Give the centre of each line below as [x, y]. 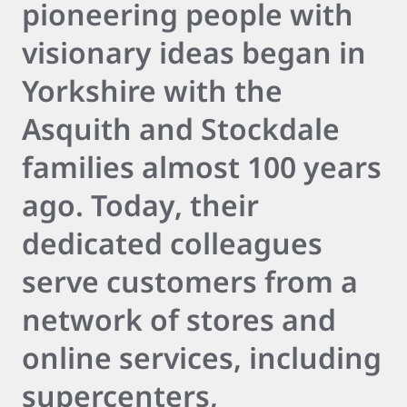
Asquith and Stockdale [181, 129]
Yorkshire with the [152, 90]
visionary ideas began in [194, 52]
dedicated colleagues [172, 243]
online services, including [202, 357]
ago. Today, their [140, 205]
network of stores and [179, 319]
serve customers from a [190, 281]
